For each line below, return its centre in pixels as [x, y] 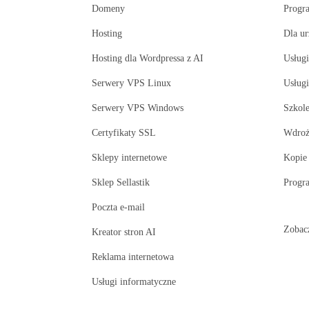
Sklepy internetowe [129, 158]
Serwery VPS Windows [137, 108]
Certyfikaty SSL [123, 133]
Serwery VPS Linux [131, 83]
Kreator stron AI [123, 232]
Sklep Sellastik [120, 183]
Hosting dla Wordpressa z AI [147, 59]
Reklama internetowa [132, 257]
